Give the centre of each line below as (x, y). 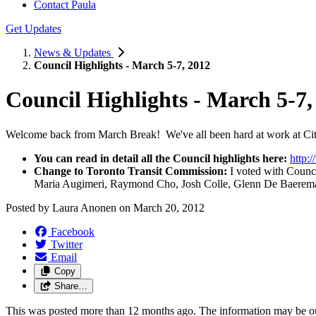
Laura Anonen (84, 207)
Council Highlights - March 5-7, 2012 (122, 65)
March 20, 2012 (169, 207)
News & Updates (74, 53)
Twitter (67, 244)
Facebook (73, 231)
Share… (71, 286)
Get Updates (34, 29)
